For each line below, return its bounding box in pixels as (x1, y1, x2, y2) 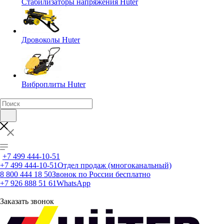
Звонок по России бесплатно (52, 170, 150, 178)
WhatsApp (56, 179, 90, 187)
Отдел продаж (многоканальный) (57, 161, 171, 169)
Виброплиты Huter (21, 80, 85, 88)
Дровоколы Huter (21, 35, 80, 44)
